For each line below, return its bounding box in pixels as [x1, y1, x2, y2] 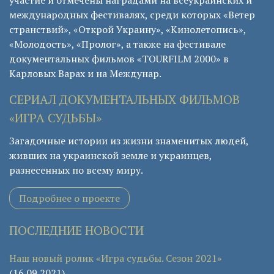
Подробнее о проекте [19, 191, 120, 206]
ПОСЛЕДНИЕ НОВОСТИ [9, 222, 144, 239]
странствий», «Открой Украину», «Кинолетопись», [9, 23, 246, 37]
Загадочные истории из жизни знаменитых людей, [9, 134, 248, 148]
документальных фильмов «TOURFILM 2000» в [9, 52, 229, 66]
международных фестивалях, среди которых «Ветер [9, 8, 255, 22]
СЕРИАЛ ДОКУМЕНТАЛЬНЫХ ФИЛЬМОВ [9, 91, 240, 108]
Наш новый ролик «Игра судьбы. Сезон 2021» [9, 251, 222, 265]
